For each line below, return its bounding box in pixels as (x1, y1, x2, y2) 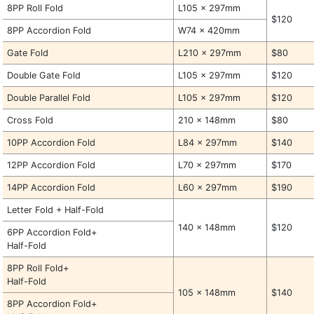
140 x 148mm (178, 222, 236, 233)
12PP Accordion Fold (7, 160, 96, 170)
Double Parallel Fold (7, 93, 91, 103)
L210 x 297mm (178, 48, 242, 58)
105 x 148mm (178, 287, 236, 298)
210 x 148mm (178, 115, 236, 125)
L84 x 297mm (178, 137, 238, 148)
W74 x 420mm (178, 25, 240, 36)
